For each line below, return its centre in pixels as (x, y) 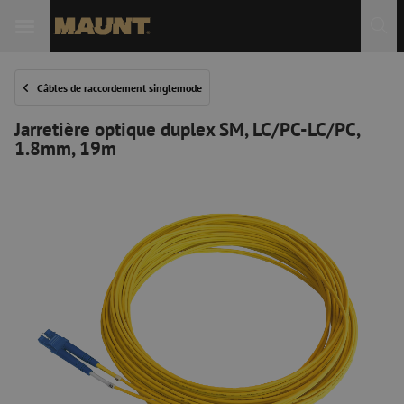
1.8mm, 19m (65, 148)
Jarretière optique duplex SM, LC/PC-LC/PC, (187, 129)
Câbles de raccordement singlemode (119, 87)
